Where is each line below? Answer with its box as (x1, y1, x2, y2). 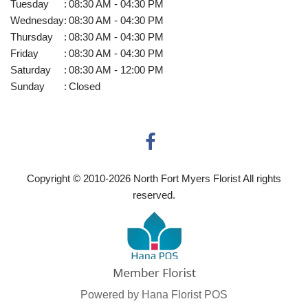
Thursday (10, 30, 53, 43)
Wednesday (10, 14, 64, 26)
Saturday (10, 63, 51, 76)
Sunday (10, 80, 45, 92)
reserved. (133, 188, 175, 201)
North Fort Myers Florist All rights (131, 172, 281, 184)
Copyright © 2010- (27, 172, 109, 184)
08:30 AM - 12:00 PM (69, 63, 164, 76)
